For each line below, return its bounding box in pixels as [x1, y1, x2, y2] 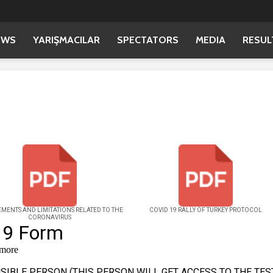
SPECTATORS [117, 34, 179, 46]
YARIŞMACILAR [33, 34, 100, 46]
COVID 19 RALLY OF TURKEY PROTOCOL [149, 206, 262, 213]
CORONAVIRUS [27, 213, 71, 221]
